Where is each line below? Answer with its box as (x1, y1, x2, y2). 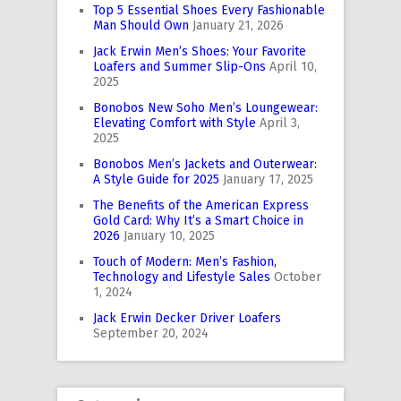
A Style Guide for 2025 (93, 172, 219, 188)
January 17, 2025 (223, 172, 313, 188)
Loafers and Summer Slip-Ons (93, 59, 266, 75)
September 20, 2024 (93, 326, 209, 342)
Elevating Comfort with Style (93, 115, 256, 132)
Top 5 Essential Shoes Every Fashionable (93, 3, 325, 19)
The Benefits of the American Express (93, 198, 309, 214)
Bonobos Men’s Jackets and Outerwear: (93, 157, 317, 173)
